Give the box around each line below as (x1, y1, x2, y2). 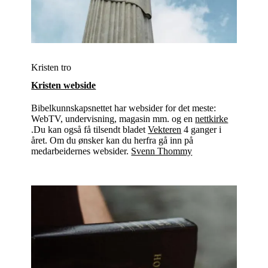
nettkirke (195, 113, 229, 124)
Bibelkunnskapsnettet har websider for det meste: (31, 102, 217, 113)
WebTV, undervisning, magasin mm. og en (31, 113, 196, 124)
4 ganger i (181, 124, 222, 135)
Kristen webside (31, 80, 96, 90)
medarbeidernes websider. (31, 145, 132, 156)
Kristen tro (31, 62, 72, 72)
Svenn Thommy (131, 145, 193, 156)
